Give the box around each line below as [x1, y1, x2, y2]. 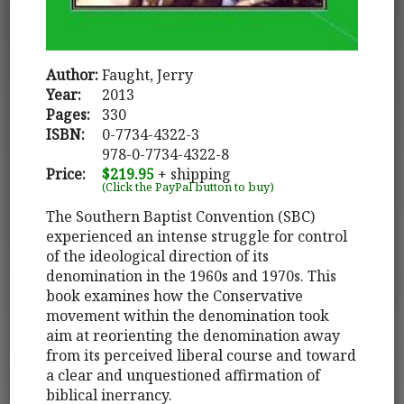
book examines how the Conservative [46, 285, 304, 306]
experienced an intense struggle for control [46, 225, 348, 246]
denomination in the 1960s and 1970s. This [46, 265, 337, 286]
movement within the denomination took [46, 305, 330, 326]
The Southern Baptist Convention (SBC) [46, 206, 316, 226]
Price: [46, 163, 87, 184]
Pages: [46, 104, 91, 124]
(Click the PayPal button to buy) [102, 178, 275, 195]
